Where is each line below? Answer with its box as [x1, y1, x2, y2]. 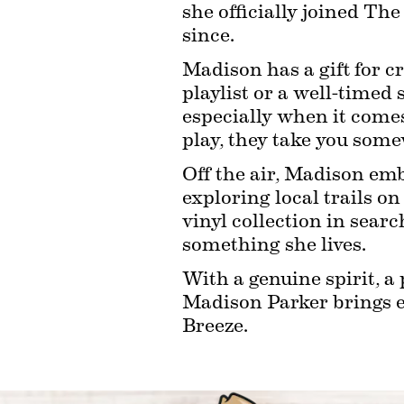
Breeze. [182, 316, 248, 335]
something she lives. [182, 234, 366, 254]
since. [182, 25, 234, 45]
